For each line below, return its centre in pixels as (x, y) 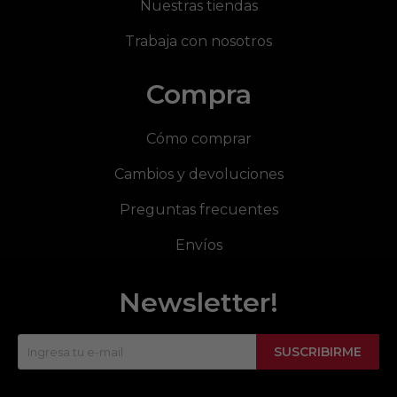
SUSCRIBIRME (318, 352)
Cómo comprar (198, 139)
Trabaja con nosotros (198, 42)
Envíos (198, 245)
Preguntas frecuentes (198, 210)
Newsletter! (198, 303)
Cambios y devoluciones (198, 175)
